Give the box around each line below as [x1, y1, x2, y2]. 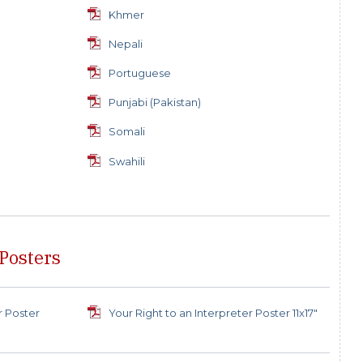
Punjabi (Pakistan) [108, 96, 201, 109]
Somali [108, 125, 145, 139]
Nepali [108, 36, 143, 50]
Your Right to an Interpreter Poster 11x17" [108, 305, 318, 319]
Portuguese [108, 66, 171, 79]
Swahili [108, 154, 145, 168]
